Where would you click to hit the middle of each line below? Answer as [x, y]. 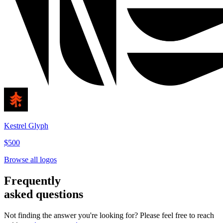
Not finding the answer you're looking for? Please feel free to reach [109, 216]
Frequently [32, 181]
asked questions [44, 194]
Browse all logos [30, 160]
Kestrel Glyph [26, 126]
